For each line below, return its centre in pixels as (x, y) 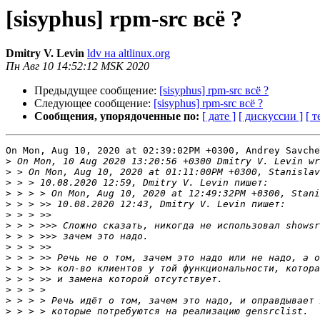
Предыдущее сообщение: (97, 91)
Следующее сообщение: (94, 104)
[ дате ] (219, 116)
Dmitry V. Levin (45, 54)
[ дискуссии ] (271, 116)
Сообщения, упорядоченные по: (117, 116)
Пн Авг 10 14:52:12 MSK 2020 (77, 66)
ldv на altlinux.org (129, 54)
